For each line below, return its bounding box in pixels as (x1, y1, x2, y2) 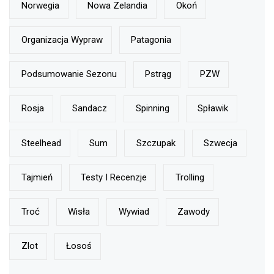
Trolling (175, 171, 204, 183)
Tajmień (21, 171, 53, 183)
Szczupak (136, 137, 176, 149)
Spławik (198, 103, 228, 114)
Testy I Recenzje (81, 171, 147, 183)
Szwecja (204, 137, 237, 149)
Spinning (135, 103, 169, 114)
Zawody (177, 206, 210, 217)
